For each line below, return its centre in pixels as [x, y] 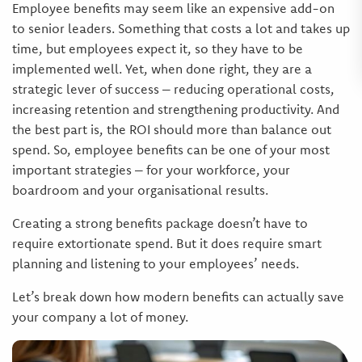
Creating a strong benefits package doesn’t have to [160, 223]
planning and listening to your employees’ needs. [155, 263]
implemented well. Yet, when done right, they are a [162, 69]
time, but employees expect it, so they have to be [157, 48]
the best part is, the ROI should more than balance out [171, 129]
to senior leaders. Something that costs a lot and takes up [181, 28]
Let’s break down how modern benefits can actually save [178, 297]
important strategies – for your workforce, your [151, 170]
